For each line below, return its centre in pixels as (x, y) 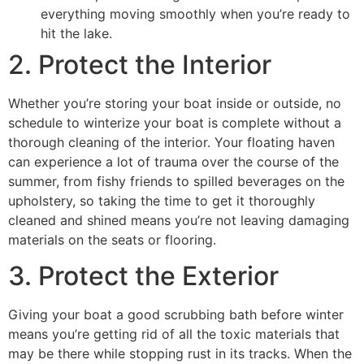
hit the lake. (76, 33)
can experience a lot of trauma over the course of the (173, 161)
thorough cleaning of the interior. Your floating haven (171, 142)
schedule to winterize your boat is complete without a (175, 122)
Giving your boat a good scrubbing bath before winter (176, 315)
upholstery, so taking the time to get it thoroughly (162, 200)
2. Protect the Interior (140, 64)
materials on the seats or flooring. (112, 239)
